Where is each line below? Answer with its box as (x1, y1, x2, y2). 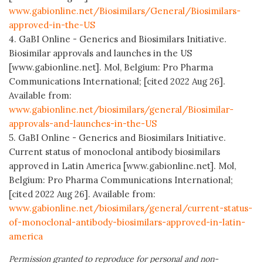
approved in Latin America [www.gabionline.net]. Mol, (9, 160, 236, 171)
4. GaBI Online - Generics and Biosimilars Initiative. (9, 33, 227, 45)
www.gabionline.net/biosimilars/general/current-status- (9, 202, 252, 214)
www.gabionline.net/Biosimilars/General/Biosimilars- (9, 5, 241, 16)
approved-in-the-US (9, 19, 95, 31)
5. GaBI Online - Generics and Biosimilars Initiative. (9, 131, 226, 143)
